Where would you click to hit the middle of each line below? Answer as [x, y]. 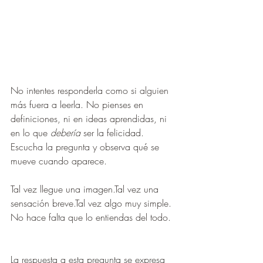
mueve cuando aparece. [59, 161]
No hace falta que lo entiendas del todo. [91, 218]
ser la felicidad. [114, 133]
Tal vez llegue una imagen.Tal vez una [86, 189]
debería [65, 133]
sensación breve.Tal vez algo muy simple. [91, 203]
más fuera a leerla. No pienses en [78, 105]
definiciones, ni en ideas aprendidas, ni [90, 119]
